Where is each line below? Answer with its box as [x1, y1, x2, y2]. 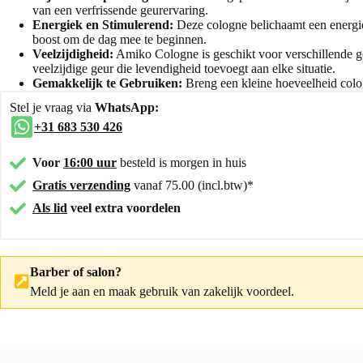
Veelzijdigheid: [32, 46, 113, 61]
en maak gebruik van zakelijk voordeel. [90, 284, 294, 298]
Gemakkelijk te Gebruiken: [32, 75, 182, 90]
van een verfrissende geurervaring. [32, 2, 208, 17]
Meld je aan [30, 284, 90, 298]
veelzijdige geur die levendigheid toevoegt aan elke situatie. [32, 61, 335, 75]
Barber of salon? [30, 264, 122, 279]
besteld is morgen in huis [120, 155, 246, 169]
